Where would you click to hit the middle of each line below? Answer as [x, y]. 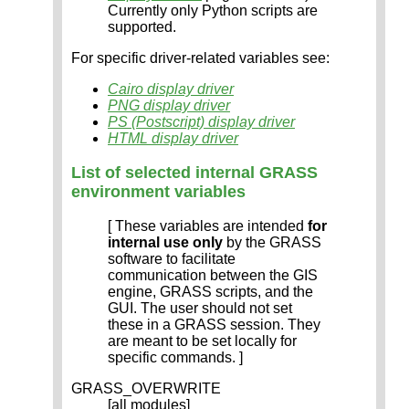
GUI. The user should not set [200, 309]
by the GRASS [272, 243]
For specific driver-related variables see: [200, 58]
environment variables [158, 192]
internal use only [165, 243]
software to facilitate [172, 259]
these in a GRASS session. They [214, 325]
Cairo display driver [171, 89]
